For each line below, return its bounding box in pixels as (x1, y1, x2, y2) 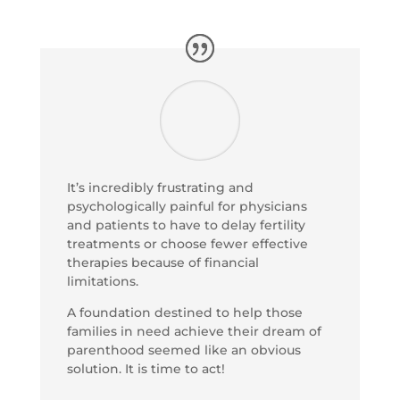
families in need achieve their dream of (66, 322, 321, 339)
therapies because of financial (66, 254, 259, 271)
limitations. (66, 272, 138, 289)
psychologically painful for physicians (66, 197, 307, 214)
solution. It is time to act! (66, 360, 225, 377)
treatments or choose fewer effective (66, 235, 308, 252)
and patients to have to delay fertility (66, 216, 305, 233)
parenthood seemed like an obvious (66, 341, 301, 358)
